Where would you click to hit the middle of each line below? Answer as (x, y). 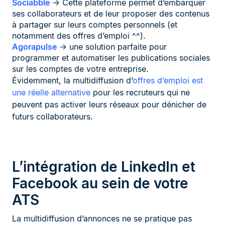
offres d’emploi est (168, 80)
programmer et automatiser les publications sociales (111, 58)
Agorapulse (34, 46)
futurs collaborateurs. (52, 116)
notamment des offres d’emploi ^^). (79, 35)
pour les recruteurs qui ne (140, 92)
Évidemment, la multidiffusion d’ (72, 80)
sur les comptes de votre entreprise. (80, 69)
